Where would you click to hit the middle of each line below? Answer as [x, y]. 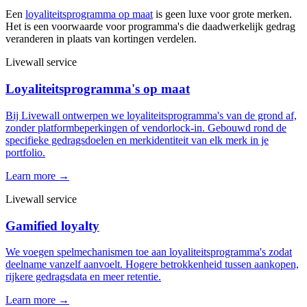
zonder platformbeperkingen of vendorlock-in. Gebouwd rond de [146, 127]
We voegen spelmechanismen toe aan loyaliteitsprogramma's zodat [149, 252]
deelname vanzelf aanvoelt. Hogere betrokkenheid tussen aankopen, [152, 265]
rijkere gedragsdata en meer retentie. [83, 277]
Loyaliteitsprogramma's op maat [98, 89]
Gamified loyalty [52, 225]
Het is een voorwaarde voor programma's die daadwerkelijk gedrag [150, 27]
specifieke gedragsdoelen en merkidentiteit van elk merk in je [137, 140]
